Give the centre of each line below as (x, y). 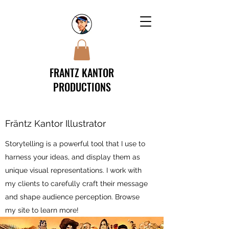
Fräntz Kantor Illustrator (55, 123)
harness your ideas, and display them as (73, 157)
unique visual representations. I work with (73, 170)
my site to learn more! (42, 210)
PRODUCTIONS (82, 87)
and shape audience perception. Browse (72, 197)
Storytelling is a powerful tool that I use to (75, 143)
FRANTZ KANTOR (82, 72)
